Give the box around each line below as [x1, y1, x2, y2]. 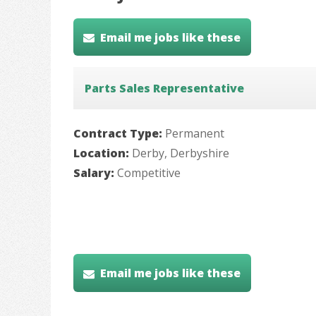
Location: [73, 145, 132, 162]
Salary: [73, 165, 117, 181]
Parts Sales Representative [85, 80, 244, 97]
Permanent [165, 126, 224, 142]
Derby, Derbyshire [132, 145, 229, 162]
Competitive [117, 165, 181, 181]
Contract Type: [73, 126, 165, 142]
